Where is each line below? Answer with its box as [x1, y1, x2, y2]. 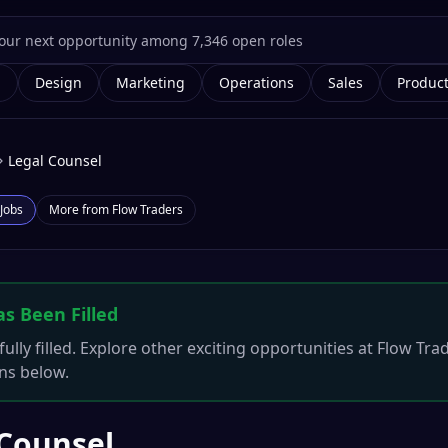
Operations [219, 73, 294, 92]
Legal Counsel [8, 151, 102, 170]
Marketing [116, 73, 185, 92]
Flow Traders [112, 201, 183, 218]
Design [35, 73, 82, 92]
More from [49, 201, 112, 218]
